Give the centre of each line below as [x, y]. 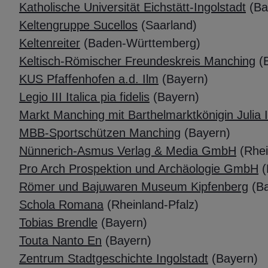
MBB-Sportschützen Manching [100, 133]
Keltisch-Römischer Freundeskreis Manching [137, 61]
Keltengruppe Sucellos [78, 25]
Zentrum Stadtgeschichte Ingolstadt [114, 259]
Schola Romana [61, 205]
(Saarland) [169, 25]
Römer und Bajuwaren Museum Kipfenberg [134, 187]
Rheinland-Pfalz [153, 205]
